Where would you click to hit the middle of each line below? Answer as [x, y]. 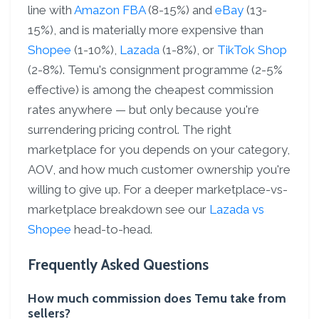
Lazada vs [237, 209]
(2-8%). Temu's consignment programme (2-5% [155, 70]
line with [51, 10]
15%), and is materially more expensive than [146, 30]
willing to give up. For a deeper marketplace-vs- [158, 189]
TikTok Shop [252, 50]
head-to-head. [112, 229]
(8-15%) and [180, 10]
